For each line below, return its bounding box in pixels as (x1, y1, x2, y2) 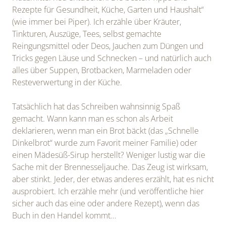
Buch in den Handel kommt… (12, 210, 116, 221)
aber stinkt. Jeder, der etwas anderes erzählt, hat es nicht (12, 174, 214, 185)
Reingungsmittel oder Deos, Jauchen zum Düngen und (12, 40, 204, 52)
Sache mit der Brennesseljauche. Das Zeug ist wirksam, (12, 161, 208, 173)
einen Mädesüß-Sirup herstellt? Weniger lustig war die (12, 149, 205, 161)
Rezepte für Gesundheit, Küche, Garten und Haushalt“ (12, 4, 204, 16)
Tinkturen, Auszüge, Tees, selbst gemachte (12, 28, 161, 40)
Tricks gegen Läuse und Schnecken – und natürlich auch (12, 52, 211, 64)
